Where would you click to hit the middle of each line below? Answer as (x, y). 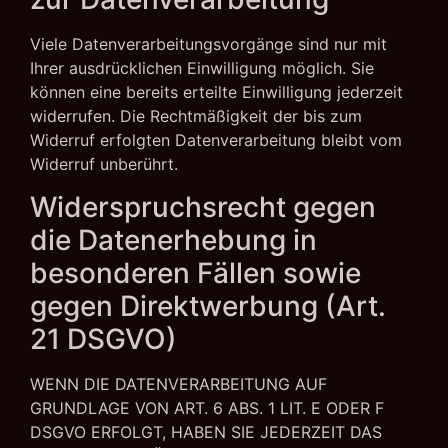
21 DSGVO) (103, 338)
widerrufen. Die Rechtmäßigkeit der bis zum (196, 116)
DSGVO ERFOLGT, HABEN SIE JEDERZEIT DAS (206, 431)
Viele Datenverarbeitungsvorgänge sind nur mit (208, 44)
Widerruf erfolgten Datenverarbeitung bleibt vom (216, 140)
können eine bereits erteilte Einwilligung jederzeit (216, 92)
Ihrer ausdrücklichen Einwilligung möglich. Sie (202, 68)
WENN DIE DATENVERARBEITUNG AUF (178, 383)
